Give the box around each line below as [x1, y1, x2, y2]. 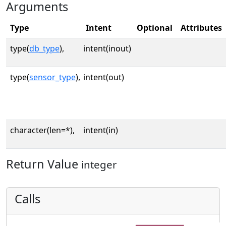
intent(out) [83, 71, 124, 83]
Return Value [6, 155, 81, 172]
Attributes [181, 22, 222, 33]
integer [81, 157, 117, 172]
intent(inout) [83, 42, 131, 54]
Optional [137, 22, 173, 33]
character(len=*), [10, 124, 75, 136]
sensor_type [29, 71, 76, 83]
